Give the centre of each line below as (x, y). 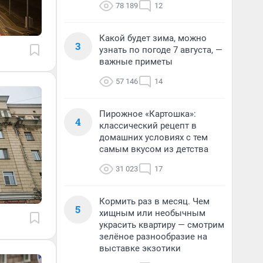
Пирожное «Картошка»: (148, 114)
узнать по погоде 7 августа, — (161, 50)
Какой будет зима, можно (153, 38)
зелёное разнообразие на (153, 237)
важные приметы (136, 62)
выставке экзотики (140, 248)
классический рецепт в (148, 126)
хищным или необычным (152, 213)
